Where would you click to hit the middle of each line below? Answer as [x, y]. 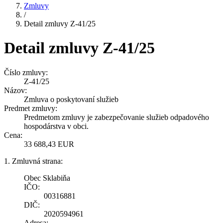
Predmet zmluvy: [31, 108]
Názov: [15, 90]
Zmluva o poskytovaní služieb [71, 99]
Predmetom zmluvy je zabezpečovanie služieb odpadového [116, 117]
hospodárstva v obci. [56, 126]
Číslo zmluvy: [26, 72]
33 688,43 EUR [49, 144]
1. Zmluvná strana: [33, 161]
